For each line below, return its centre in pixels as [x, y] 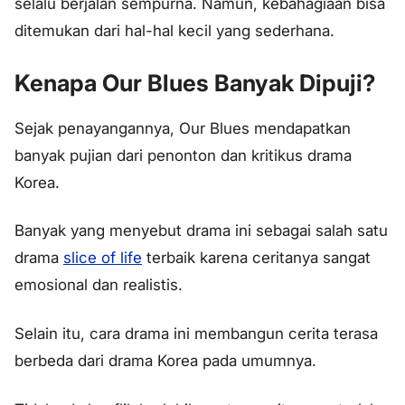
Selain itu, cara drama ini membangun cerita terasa [196, 334]
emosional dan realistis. [99, 285]
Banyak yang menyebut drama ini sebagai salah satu [201, 231]
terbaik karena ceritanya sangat [256, 258]
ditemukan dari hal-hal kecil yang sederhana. [174, 30]
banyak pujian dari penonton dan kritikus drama [183, 155]
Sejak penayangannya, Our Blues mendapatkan [183, 128]
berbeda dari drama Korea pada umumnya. [165, 361]
